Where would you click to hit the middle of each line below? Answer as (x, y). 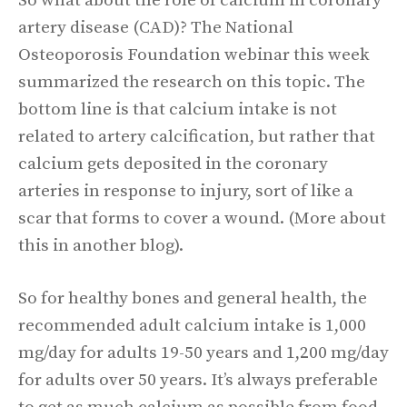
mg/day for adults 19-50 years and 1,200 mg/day (203, 353)
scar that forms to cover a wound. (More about (202, 218)
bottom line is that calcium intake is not (178, 109)
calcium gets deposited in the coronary (173, 164)
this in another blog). (101, 245)
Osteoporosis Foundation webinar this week (194, 55)
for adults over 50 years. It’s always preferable (198, 380)
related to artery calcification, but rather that (197, 136)
